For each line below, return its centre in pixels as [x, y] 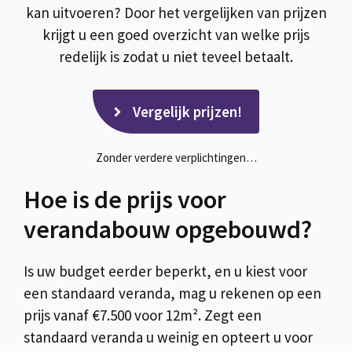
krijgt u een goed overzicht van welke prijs [176, 34]
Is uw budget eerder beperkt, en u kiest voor [165, 271]
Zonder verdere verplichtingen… [176, 158]
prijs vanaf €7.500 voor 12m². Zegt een [143, 315]
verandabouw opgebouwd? [168, 229]
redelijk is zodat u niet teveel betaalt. [176, 56]
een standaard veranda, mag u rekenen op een [172, 293]
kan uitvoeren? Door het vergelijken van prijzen [176, 12]
